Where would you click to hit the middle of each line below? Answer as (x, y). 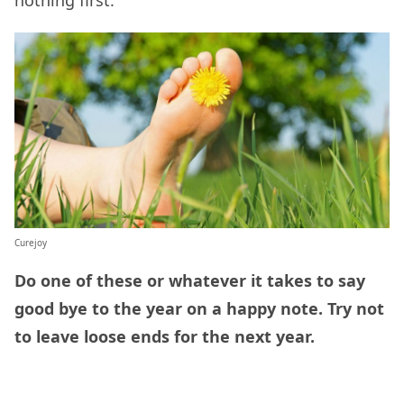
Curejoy (31, 242)
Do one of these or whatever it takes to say (190, 280)
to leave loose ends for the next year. (165, 336)
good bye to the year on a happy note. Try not (199, 308)
